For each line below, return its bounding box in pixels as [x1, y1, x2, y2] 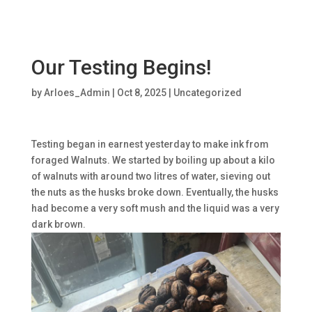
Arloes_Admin [43, 87, 110, 99]
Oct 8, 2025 [116, 87, 166, 99]
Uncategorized [173, 87, 242, 99]
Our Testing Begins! [31, 55, 211, 80]
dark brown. [31, 219, 86, 231]
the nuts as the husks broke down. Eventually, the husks [31, 187, 279, 198]
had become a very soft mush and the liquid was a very [31, 203, 279, 214]
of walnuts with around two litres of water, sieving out [31, 171, 270, 182]
